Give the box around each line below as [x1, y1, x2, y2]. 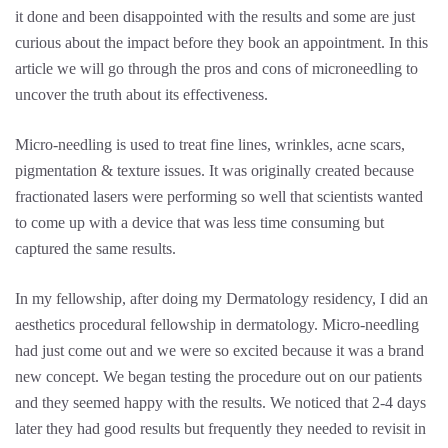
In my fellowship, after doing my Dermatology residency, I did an [15, 290, 428, 307]
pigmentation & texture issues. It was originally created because [15, 162, 414, 179]
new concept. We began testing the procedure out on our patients [15, 368, 422, 385]
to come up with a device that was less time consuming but [15, 214, 384, 231]
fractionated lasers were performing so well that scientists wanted [15, 188, 423, 205]
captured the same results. [15, 240, 176, 257]
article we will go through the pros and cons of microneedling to [15, 60, 418, 77]
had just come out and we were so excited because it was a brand [15, 342, 424, 359]
